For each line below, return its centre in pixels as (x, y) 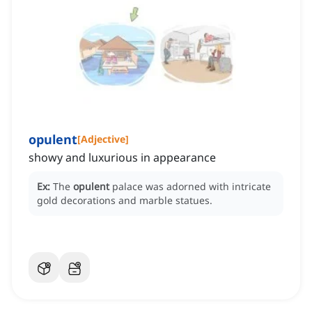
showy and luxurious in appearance (122, 158)
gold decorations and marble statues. (125, 201)
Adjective (103, 139)
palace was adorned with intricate (192, 187)
